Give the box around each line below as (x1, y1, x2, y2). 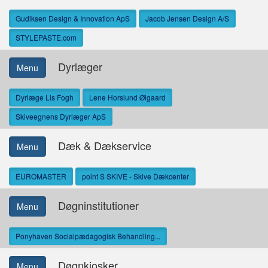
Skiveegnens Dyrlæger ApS (16, 111, 106, 121)
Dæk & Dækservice (46, 137, 151, 153)
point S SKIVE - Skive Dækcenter (82, 171, 189, 181)
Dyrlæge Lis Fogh (16, 92, 74, 102)
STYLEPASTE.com (16, 32, 77, 42)
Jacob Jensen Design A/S (145, 13, 229, 23)
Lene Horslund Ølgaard (89, 92, 166, 102)
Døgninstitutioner (46, 197, 139, 213)
